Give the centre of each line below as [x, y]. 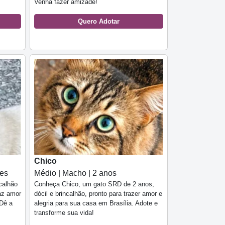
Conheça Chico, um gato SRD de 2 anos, [94, 184]
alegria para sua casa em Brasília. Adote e [96, 203]
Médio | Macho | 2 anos [75, 173]
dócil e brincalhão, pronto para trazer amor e [98, 194]
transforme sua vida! [64, 213]
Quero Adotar [99, 21]
